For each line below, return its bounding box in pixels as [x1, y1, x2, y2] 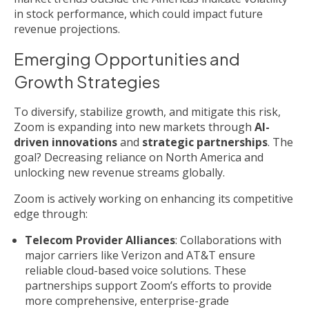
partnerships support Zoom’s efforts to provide [25, 278, 272, 294]
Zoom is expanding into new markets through [14, 119, 255, 135]
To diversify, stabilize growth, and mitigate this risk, [14, 104, 281, 120]
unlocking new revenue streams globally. [14, 165, 225, 181]
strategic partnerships [142, 134, 268, 150]
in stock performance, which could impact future [14, 6, 263, 22]
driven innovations [14, 134, 117, 150]
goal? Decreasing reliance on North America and [14, 150, 263, 166]
